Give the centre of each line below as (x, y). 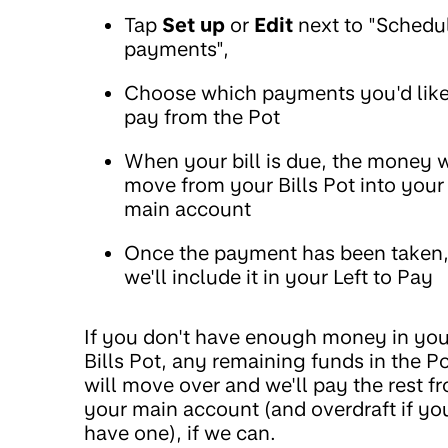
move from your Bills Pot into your (284, 185)
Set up (193, 25)
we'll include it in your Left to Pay (278, 277)
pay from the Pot (202, 117)
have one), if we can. (180, 433)
